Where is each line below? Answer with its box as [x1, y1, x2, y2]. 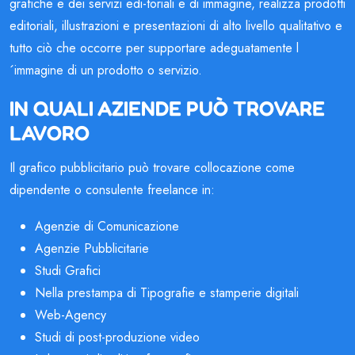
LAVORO [10, 120, 90, 145]
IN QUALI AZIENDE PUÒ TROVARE [10, 95, 325, 120]
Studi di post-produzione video [35, 327, 200, 346]
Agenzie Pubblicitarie [35, 239, 149, 258]
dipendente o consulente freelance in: [10, 180, 215, 199]
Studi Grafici [35, 261, 101, 280]
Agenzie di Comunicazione [35, 216, 179, 235]
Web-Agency [35, 305, 106, 324]
